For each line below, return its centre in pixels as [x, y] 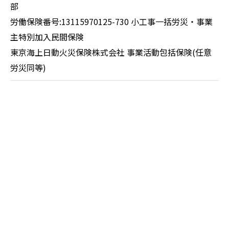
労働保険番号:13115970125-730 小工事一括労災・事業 [111, 21]
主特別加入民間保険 [47, 37]
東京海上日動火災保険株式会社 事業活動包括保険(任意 [111, 52]
